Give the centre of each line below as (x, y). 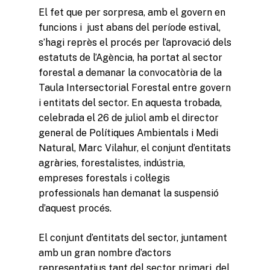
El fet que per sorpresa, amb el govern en (132, 12)
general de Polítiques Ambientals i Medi (128, 133)
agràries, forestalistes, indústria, (112, 163)
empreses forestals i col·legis (104, 178)
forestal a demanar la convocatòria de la (130, 72)
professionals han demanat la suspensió (129, 193)
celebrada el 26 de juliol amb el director (129, 118)
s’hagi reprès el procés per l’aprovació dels (135, 42)
